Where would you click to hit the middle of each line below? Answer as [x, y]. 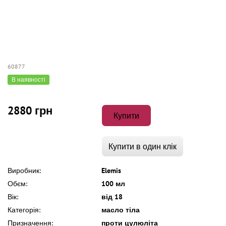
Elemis [111, 171]
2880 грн [30, 110]
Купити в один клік [142, 146]
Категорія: [24, 210]
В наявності [29, 79]
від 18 [112, 197]
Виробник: [24, 171]
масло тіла [121, 210]
